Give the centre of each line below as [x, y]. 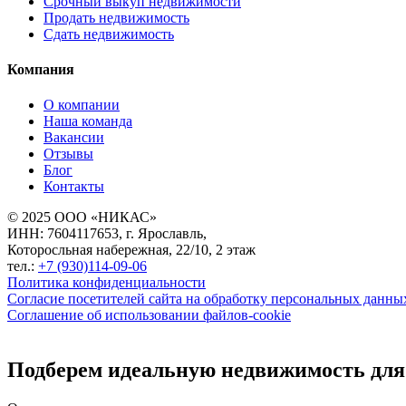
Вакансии [74, 138]
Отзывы [68, 154]
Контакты [74, 187]
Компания [41, 69]
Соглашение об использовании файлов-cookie [149, 315]
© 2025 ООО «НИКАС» [82, 217]
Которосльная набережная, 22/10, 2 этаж [131, 250]
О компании [82, 105]
